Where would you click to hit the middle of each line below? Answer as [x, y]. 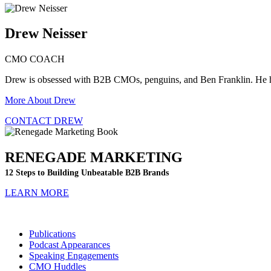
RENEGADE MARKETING [94, 158]
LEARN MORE [37, 193]
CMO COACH [35, 59]
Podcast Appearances [70, 245]
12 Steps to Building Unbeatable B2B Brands [87, 173]
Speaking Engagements [74, 256]
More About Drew [40, 100]
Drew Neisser [46, 34]
